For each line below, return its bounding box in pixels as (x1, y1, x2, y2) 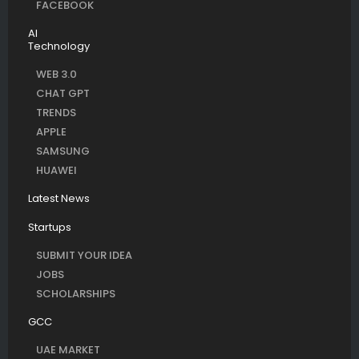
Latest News (28, 190, 90, 206)
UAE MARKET (36, 341, 100, 357)
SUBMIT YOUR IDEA (36, 247, 132, 263)
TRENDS (36, 104, 76, 120)
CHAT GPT (36, 85, 90, 101)
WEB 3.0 (36, 66, 77, 82)
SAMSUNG (36, 143, 90, 159)
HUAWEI (36, 162, 77, 178)
